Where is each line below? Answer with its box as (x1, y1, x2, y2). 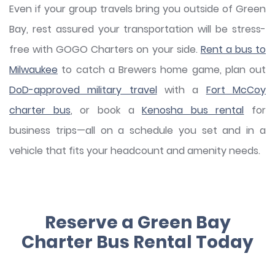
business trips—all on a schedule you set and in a (9, 123, 266, 138)
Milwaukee (9, 63, 58, 77)
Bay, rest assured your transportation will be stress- (9, 22, 266, 37)
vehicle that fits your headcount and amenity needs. (9, 144, 260, 158)
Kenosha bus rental (142, 103, 244, 118)
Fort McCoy (206, 83, 266, 98)
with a (157, 83, 206, 98)
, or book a (70, 103, 142, 118)
